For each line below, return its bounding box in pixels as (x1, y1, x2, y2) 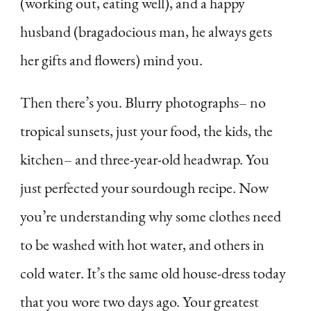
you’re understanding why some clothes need (20, 205, 281, 226)
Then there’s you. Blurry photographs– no (20, 92, 266, 112)
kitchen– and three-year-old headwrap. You (20, 149, 269, 169)
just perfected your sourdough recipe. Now (20, 177, 269, 198)
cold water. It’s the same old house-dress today (20, 262, 286, 283)
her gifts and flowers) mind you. (20, 49, 203, 70)
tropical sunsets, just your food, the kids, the (20, 120, 273, 141)
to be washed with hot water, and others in (20, 234, 264, 255)
